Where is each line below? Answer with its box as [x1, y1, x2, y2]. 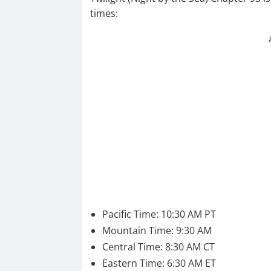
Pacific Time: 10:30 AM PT [102, 207, 216, 221]
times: [90, 7, 118, 21]
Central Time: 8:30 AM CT [102, 240, 215, 254]
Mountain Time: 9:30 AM [102, 224, 212, 238]
